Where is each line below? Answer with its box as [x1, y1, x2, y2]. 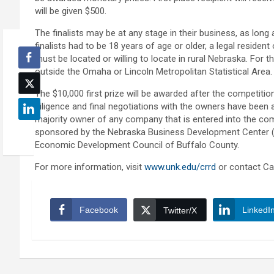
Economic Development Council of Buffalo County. [35, 139, 239, 151]
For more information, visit [35, 161, 144, 173]
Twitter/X [163, 206, 197, 216]
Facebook [80, 205, 118, 215]
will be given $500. [35, 6, 106, 17]
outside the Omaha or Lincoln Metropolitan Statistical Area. [35, 66, 272, 78]
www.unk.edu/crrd [144, 161, 216, 173]
